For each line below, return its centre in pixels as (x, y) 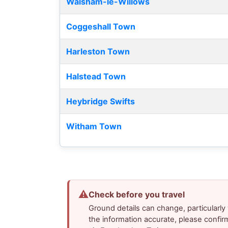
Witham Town (94, 126)
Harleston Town (98, 52)
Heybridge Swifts (101, 102)
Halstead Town (96, 77)
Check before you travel (137, 195)
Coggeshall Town (101, 27)
